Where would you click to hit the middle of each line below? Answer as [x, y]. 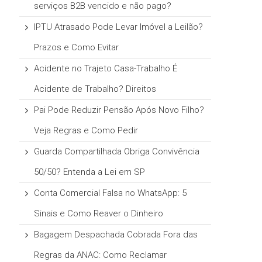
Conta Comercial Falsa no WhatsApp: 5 [111, 193]
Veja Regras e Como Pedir [86, 130]
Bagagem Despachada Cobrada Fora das [116, 235]
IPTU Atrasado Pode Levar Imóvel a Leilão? [119, 27]
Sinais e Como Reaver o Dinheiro [99, 213]
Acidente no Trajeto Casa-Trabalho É [106, 68]
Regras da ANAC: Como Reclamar [101, 255]
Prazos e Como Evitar [77, 47]
